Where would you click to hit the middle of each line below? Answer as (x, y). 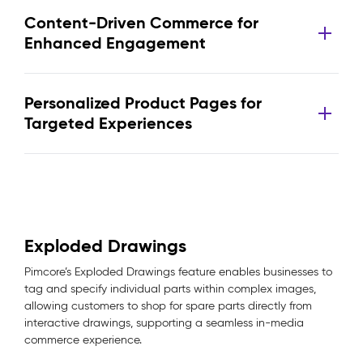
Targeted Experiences (108, 123)
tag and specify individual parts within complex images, (170, 289)
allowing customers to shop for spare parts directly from (168, 306)
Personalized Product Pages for (143, 103)
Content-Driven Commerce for (141, 23)
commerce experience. (83, 340)
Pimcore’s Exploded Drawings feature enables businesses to (178, 272)
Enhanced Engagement (115, 43)
